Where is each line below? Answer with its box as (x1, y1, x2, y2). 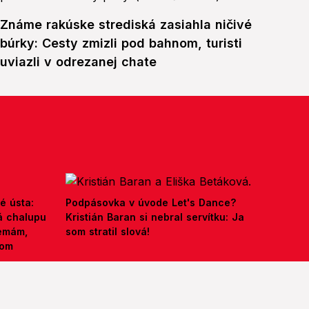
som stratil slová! (66, 226, 150, 238)
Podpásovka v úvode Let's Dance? (66, 197, 236, 209)
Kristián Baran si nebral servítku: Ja (66, 211, 244, 223)
